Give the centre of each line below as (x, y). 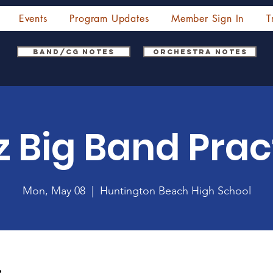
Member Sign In (208, 19)
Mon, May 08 (54, 191)
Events (33, 19)
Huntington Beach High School (175, 191)
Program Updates (109, 19)
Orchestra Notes (200, 52)
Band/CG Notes (74, 52)
